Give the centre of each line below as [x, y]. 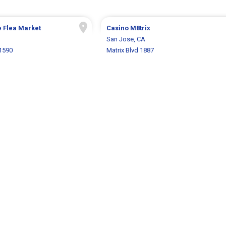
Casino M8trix [128, 28]
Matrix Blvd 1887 [130, 50]
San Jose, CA [126, 39]
